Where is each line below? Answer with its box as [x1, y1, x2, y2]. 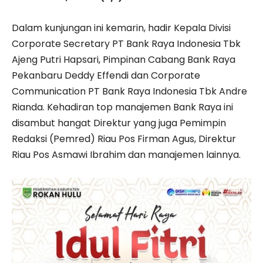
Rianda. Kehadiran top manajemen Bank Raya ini [12, 100, 233, 114]
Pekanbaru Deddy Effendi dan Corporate [12, 69, 200, 83]
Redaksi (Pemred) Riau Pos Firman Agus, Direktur [12, 132, 236, 146]
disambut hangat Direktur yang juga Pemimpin [12, 116, 226, 130]
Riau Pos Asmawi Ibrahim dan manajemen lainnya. [12, 148, 241, 162]
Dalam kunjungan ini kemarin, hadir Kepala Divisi [12, 21, 231, 35]
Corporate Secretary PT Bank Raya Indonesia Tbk [12, 37, 241, 51]
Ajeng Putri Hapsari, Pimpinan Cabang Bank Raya [12, 53, 235, 67]
